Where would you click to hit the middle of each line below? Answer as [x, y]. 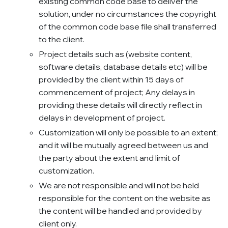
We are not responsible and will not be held [119, 186]
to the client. [62, 39]
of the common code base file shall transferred [127, 27]
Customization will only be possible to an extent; [128, 133]
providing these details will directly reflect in [120, 105]
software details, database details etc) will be [123, 67]
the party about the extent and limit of [109, 158]
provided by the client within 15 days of [111, 80]
